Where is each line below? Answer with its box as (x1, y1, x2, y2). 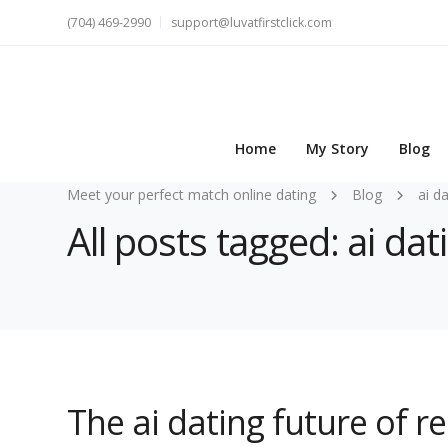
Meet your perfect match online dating (67, 185, 316, 204)
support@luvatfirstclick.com (171, 14, 332, 31)
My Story (306, 139, 369, 159)
